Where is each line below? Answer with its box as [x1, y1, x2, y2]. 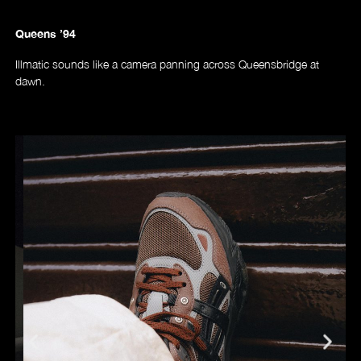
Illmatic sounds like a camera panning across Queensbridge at [15, 56, 320, 71]
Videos [160, 238, 201, 255]
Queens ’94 [15, 26, 77, 40]
